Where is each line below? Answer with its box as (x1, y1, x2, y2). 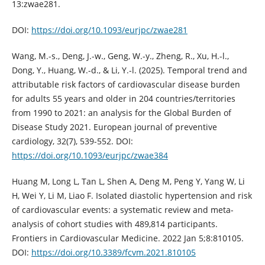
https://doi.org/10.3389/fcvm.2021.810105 (31, 246, 196, 258)
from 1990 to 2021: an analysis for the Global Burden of (11, 106, 231, 118)
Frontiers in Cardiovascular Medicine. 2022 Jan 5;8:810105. (11, 232, 244, 244)
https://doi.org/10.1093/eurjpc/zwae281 (31, 24, 188, 35)
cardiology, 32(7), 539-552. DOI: (11, 135, 133, 147)
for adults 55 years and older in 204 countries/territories (11, 92, 235, 104)
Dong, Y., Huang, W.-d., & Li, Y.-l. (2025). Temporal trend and (11, 64, 247, 76)
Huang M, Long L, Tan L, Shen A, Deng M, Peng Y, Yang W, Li (11, 175, 245, 187)
